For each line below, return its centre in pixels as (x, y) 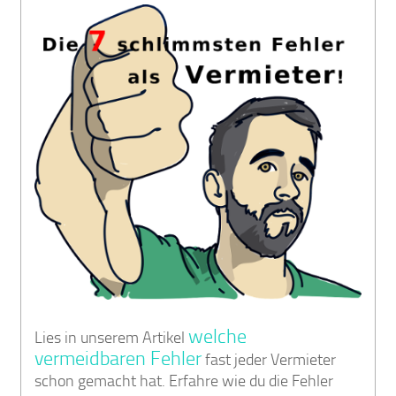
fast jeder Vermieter (269, 359)
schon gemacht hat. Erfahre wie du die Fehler (184, 381)
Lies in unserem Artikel (112, 337)
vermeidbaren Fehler (118, 358)
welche (218, 336)
